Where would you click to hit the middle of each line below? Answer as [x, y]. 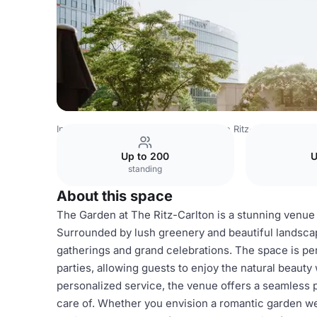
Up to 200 [145, 156]
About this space [115, 196]
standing [145, 169]
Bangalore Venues [163, 129]
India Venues [85, 129]
